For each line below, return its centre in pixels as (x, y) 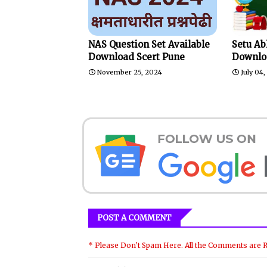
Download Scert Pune (136, 57)
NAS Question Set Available (149, 44)
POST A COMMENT (134, 218)
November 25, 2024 (130, 72)
